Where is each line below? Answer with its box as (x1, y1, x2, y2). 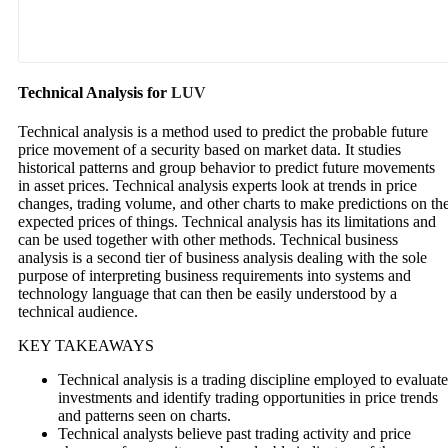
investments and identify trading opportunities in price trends (58, 389, 438, 407)
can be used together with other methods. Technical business (18, 231, 398, 249)
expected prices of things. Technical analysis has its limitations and (18, 213, 436, 231)
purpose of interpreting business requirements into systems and (18, 267, 411, 285)
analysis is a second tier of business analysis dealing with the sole (18, 249, 427, 267)
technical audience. (18, 303, 138, 321)
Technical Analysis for (18, 83, 171, 101)
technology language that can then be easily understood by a (18, 285, 397, 303)
